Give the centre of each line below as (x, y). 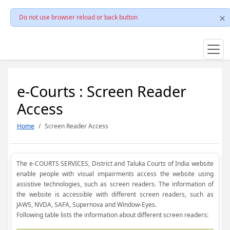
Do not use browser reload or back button (78, 17)
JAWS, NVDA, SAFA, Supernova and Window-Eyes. (87, 205)
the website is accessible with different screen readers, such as (115, 194)
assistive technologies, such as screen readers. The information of (115, 184)
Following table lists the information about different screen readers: (112, 215)
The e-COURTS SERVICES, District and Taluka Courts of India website (115, 164)
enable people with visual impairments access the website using (115, 174)
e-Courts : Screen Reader (102, 91)
